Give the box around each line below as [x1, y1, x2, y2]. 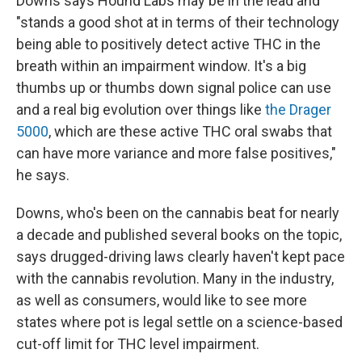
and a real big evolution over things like [16, 101, 265, 118]
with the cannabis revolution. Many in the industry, [16, 270, 334, 287]
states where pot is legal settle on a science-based [16, 314, 343, 330]
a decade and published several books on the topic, [16, 226, 342, 243]
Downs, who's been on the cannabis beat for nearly [16, 204, 339, 221]
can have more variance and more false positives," [16, 145, 336, 162]
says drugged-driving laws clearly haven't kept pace [16, 248, 345, 265]
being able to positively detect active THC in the [16, 36, 321, 53]
